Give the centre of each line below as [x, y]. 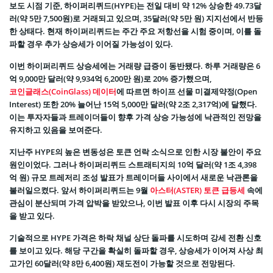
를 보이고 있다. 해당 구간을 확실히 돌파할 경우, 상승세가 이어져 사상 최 [136, 250]
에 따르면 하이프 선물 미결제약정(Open [187, 91]
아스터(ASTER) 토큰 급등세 [197, 190]
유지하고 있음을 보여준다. [56, 129]
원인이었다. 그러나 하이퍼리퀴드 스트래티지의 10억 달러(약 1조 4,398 [133, 164]
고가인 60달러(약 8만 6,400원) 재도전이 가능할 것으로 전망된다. [122, 263]
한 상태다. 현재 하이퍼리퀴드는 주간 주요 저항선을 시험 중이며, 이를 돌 [135, 31]
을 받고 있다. [32, 215]
